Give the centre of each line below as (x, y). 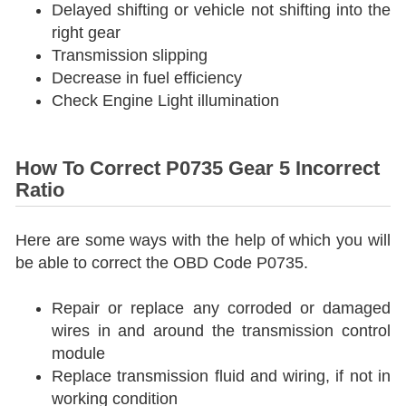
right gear (86, 33)
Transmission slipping (130, 55)
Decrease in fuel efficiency (147, 78)
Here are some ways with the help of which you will (203, 240)
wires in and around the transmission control (221, 331)
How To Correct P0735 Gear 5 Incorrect (198, 168)
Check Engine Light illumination (165, 101)
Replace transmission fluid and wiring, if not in (221, 376)
